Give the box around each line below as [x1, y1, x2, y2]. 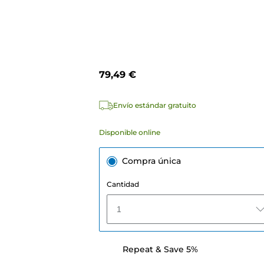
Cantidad [106, 180, 139, 189]
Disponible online [98, 128, 160, 137]
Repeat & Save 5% [122, 244, 198, 255]
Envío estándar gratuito [113, 101, 196, 110]
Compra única [121, 156, 181, 167]
